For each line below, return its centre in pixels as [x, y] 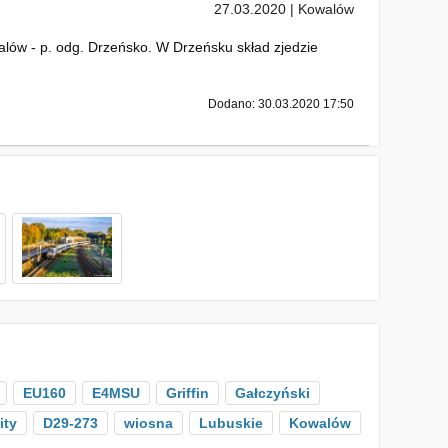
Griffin [187, 393]
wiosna [148, 423]
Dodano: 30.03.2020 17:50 [280, 104]
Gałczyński [272, 393]
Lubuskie [230, 423]
